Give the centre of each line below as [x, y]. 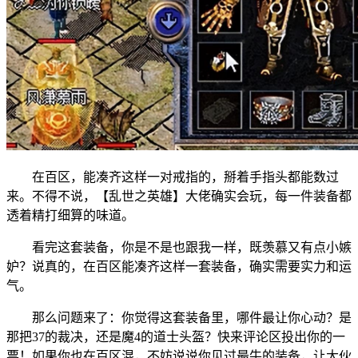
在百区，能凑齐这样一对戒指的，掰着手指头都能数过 [185, 177]
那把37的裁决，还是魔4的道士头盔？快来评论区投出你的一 [176, 336]
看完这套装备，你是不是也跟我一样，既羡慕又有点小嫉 [192, 247]
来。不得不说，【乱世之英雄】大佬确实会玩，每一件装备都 [179, 196]
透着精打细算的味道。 [70, 215]
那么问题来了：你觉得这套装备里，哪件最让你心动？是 [192, 317]
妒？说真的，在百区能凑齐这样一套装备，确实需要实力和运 [179, 266]
